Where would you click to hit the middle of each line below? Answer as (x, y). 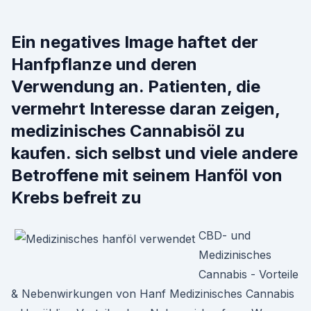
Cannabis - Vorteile (249, 274)
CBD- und (225, 235)
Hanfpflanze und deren (104, 64)
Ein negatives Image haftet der (135, 42)
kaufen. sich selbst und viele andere (154, 153)
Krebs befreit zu (78, 197)
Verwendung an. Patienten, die (136, 86)
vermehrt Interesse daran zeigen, (145, 109)
